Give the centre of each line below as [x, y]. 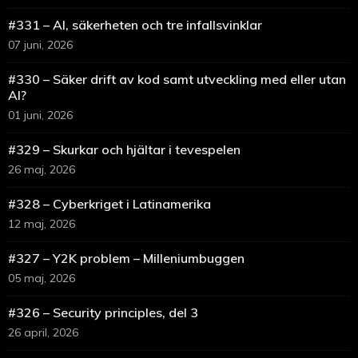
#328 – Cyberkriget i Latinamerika [109, 204]
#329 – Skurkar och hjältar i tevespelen [124, 150]
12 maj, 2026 [42, 224]
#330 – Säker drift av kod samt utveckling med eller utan [177, 80]
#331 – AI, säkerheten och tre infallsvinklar [135, 25]
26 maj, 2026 [42, 170]
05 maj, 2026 [42, 278]
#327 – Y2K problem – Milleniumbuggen [126, 259]
